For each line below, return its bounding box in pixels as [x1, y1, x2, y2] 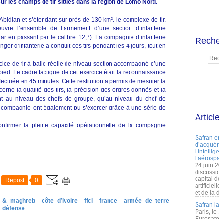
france [99, 197, 117, 204]
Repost [5, 177, 24, 184]
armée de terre [124, 197, 169, 204]
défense [2, 205, 25, 212]
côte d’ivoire [42, 197, 78, 204]
